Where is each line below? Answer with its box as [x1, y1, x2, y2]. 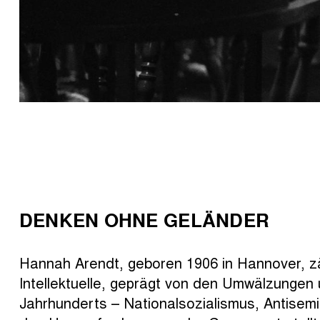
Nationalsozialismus [123, 291, 255, 313]
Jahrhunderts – [19, 291, 124, 313]
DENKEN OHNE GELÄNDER [19, 206, 270, 233]
